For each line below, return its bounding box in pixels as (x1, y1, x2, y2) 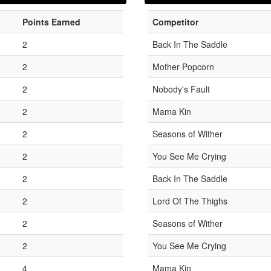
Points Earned (22, 16, 80, 28)
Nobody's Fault (152, 83, 210, 95)
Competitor (152, 16, 198, 28)
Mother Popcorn (152, 60, 214, 73)
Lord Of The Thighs (152, 195, 227, 207)
